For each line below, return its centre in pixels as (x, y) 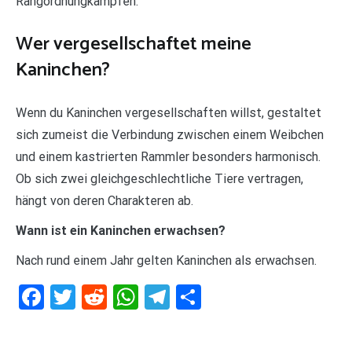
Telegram (220, 297)
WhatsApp (195, 297)
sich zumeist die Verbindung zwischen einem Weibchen (170, 134)
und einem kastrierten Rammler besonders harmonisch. (168, 156)
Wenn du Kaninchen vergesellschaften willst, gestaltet (169, 112)
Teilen (233, 297)
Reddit (141, 297)
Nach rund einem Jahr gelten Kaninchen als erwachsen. (166, 260)
